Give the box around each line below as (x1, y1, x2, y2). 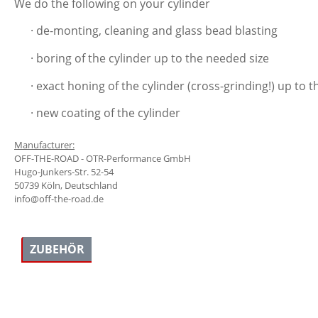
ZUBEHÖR (30, 241, 84, 258)
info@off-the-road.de (14, 192, 104, 206)
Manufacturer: (14, 138, 75, 152)
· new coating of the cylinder (30, 105, 180, 121)
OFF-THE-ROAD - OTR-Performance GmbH (14, 152, 191, 165)
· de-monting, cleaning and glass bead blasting (30, 23, 278, 39)
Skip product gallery (31, 284, 138, 300)
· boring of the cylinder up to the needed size (30, 50, 269, 66)
